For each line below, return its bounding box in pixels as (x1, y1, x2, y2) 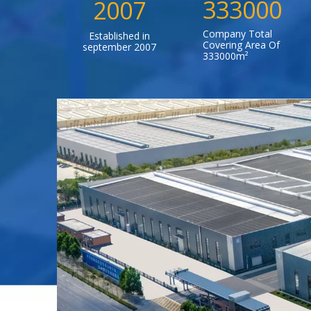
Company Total (203, 27, 272, 41)
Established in (89, 29, 150, 43)
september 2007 (83, 40, 156, 54)
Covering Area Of (203, 38, 280, 52)
